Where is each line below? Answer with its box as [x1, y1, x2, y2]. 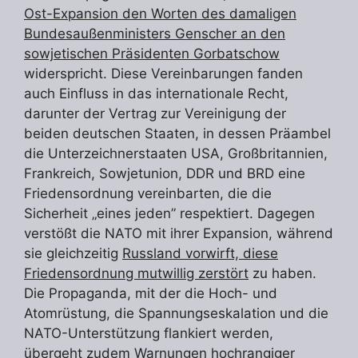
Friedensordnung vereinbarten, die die [24, 185, 272, 202]
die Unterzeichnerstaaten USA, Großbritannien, [24, 145, 328, 162]
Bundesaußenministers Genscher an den [24, 26, 285, 42]
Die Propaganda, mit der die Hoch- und [24, 285, 277, 302]
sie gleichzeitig [24, 245, 122, 262]
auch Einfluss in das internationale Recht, [24, 86, 288, 102]
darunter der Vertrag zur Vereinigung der [24, 105, 286, 122]
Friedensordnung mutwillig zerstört [24, 265, 249, 282]
